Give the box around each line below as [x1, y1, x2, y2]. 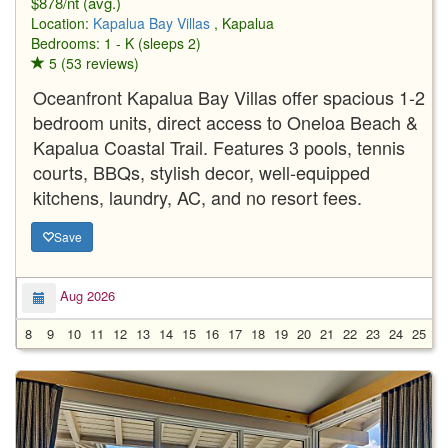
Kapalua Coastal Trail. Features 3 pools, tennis [33, 133, 405, 160]
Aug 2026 [56, 286, 115, 306]
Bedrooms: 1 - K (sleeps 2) [31, 32, 201, 53]
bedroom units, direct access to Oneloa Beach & [33, 108, 418, 135]
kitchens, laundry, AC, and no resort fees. [33, 183, 362, 210]
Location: [31, 12, 93, 33]
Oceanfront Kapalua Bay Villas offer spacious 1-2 [33, 83, 425, 110]
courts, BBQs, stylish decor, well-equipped [33, 158, 370, 185]
